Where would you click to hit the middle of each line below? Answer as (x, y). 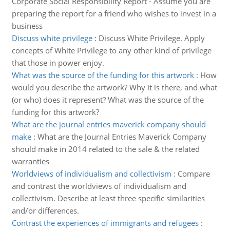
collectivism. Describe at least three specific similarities (108, 198)
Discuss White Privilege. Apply (151, 38)
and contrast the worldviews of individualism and (99, 186)
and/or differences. (45, 210)
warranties (30, 161)
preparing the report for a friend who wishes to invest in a (114, 13)
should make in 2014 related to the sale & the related (106, 149)
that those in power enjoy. (58, 63)
